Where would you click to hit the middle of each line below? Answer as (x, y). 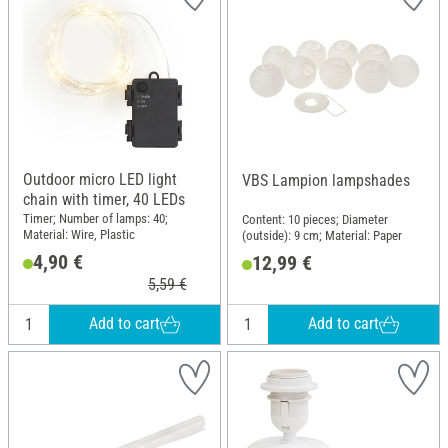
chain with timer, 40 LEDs (104, 199)
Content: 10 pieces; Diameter (315, 220)
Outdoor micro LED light (100, 179)
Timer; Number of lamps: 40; (95, 219)
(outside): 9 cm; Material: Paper (322, 236)
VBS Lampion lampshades (326, 180)
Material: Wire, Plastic (79, 235)
